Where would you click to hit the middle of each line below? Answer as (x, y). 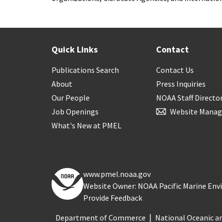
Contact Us (175, 70)
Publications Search (85, 70)
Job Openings (75, 111)
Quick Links (75, 49)
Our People (71, 97)
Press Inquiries (181, 83)
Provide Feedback (113, 197)
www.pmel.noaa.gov (117, 174)
